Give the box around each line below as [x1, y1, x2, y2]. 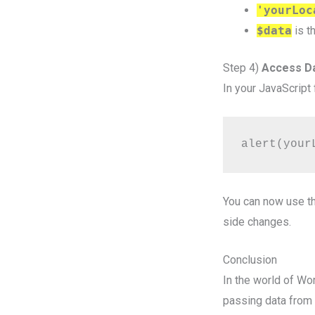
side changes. [223, 214, 291, 229]
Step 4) [223, 61, 262, 75]
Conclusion [223, 253, 277, 267]
